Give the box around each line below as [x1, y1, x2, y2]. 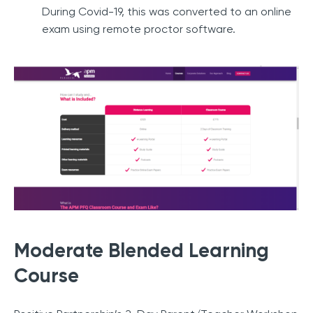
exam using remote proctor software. [42, 22, 235, 36]
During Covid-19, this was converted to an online [42, 5, 291, 19]
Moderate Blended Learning [14, 239, 269, 263]
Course [14, 264, 79, 288]
